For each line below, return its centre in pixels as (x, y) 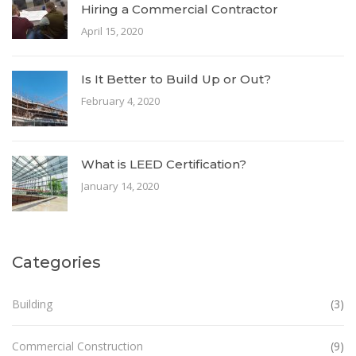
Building (32, 304)
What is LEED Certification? (164, 164)
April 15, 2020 (112, 31)
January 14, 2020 (120, 186)
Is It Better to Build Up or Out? (176, 79)
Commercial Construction (77, 346)
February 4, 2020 (120, 101)
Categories (56, 262)
